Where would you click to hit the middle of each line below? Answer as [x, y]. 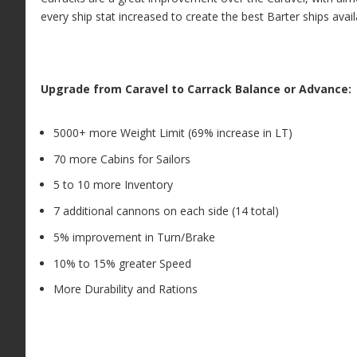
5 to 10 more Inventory [113, 185]
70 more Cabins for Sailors [122, 159]
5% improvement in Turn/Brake [134, 237]
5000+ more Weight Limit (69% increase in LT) [173, 132]
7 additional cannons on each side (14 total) [166, 211]
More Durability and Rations [125, 289]
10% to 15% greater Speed [122, 263]
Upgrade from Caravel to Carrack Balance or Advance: [196, 88]
